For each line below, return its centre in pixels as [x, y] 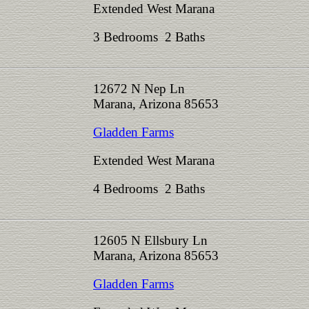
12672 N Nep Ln [139, 89]
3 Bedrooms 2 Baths [152, 37]
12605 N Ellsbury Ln [150, 240]
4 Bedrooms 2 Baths [152, 189]
